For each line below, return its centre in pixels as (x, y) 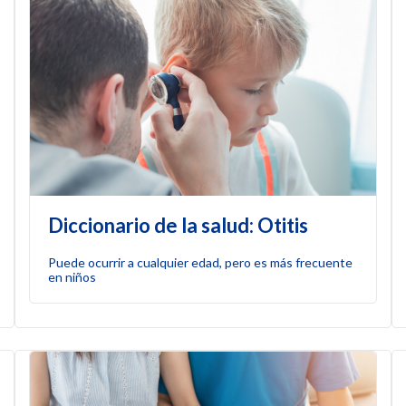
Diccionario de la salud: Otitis (179, 225)
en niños (72, 276)
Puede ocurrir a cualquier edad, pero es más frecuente (201, 262)
